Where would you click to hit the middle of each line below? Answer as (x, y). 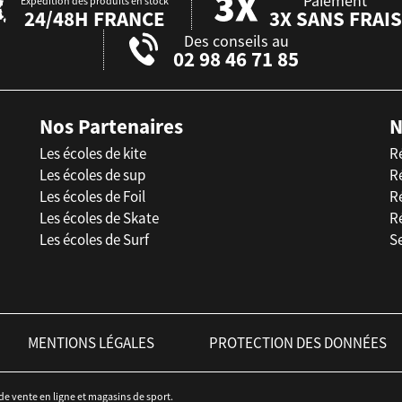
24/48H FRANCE (94, 18)
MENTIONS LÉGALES (91, 343)
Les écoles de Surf (94, 240)
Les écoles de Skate (99, 218)
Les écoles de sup (92, 175)
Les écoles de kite (93, 154)
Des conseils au (236, 40)
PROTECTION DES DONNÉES (298, 343)
